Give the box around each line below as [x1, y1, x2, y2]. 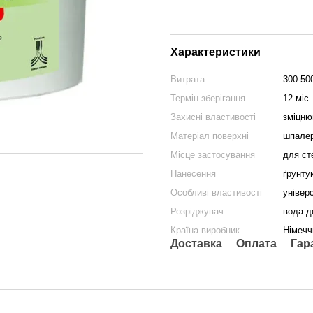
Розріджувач [170, 206, 224, 217]
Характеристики [170, 46, 261, 58]
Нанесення [170, 168, 216, 179]
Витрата [170, 74, 205, 85]
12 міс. [283, 93, 312, 103]
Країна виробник [170, 225, 240, 235]
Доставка [170, 238, 222, 249]
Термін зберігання [170, 93, 245, 103]
